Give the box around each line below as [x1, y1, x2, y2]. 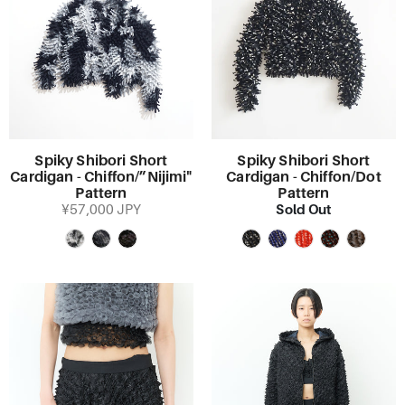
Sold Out [276, 202, 332, 217]
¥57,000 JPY [61, 202, 141, 217]
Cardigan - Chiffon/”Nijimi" [10, 169, 193, 185]
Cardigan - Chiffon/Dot [226, 169, 381, 185]
